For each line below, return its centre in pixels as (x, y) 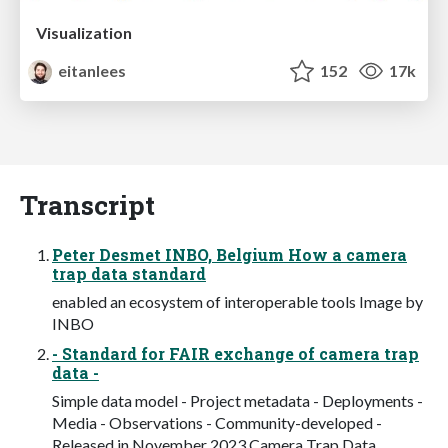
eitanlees (91, 70)
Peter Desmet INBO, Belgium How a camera (229, 254)
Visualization (84, 32)
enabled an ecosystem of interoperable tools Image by (237, 301)
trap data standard (129, 273)
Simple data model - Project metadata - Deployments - (237, 400)
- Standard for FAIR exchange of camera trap (235, 353)
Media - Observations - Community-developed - (217, 422)
